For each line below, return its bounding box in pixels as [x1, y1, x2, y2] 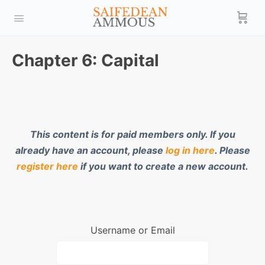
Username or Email [90, 224, 175, 236]
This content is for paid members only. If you [30, 128, 235, 140]
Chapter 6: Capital [12, 50, 159, 70]
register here [17, 160, 78, 172]
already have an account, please [15, 144, 166, 156]
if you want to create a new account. [78, 160, 248, 172]
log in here [165, 144, 215, 156]
